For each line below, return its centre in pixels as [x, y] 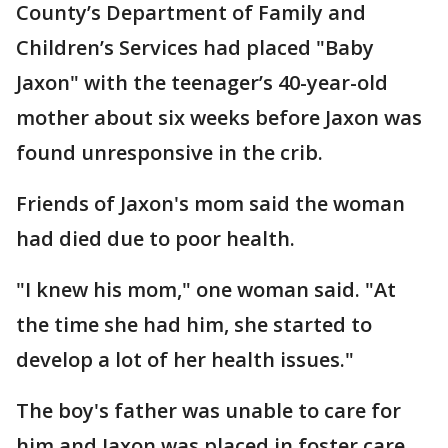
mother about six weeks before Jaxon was [219, 117]
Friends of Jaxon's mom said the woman [210, 203]
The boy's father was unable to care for [208, 410]
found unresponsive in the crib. [169, 152]
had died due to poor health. [158, 238]
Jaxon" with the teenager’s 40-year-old [202, 82]
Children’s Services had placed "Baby [195, 47]
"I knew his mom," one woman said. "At [206, 289]
